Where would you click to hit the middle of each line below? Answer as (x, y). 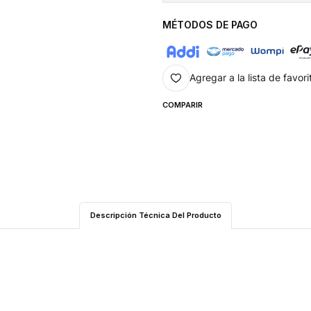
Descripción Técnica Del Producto (155, 215)
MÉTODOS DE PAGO (210, 24)
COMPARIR (182, 105)
